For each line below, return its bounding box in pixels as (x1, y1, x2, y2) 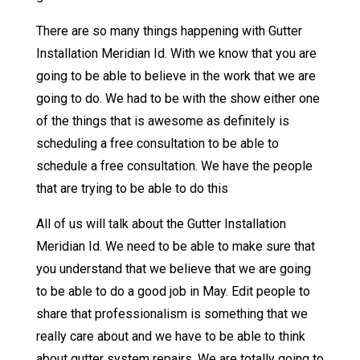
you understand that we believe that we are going (35, 261, 311, 277)
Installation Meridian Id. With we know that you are (35, 46, 317, 62)
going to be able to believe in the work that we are (35, 68, 316, 84)
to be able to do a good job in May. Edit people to (35, 284, 310, 300)
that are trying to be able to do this (35, 181, 228, 197)
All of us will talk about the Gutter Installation (35, 216, 286, 232)
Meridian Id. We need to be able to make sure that (35, 239, 315, 255)
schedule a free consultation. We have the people (35, 158, 313, 174)
